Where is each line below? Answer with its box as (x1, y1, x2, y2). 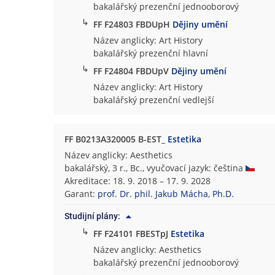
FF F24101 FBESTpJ (93, 228, 171, 240)
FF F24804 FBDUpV (93, 65, 172, 77)
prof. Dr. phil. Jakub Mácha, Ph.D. (98, 187, 234, 199)
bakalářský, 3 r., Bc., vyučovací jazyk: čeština (64, 161, 246, 174)
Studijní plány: (64, 211, 121, 221)
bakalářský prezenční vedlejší (93, 93, 215, 106)
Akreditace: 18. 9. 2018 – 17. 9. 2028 (64, 174, 211, 187)
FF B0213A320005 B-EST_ (64, 133, 168, 145)
